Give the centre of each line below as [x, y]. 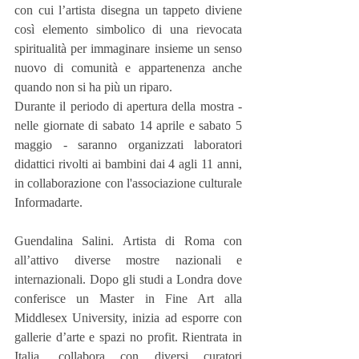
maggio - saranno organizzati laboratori [128, 144]
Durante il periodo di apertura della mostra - [128, 106]
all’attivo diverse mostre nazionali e [128, 260]
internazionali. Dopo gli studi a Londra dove [128, 279]
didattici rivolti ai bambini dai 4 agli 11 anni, [128, 163]
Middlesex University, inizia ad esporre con [128, 317]
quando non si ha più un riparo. [93, 87]
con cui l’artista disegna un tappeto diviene [128, 10]
